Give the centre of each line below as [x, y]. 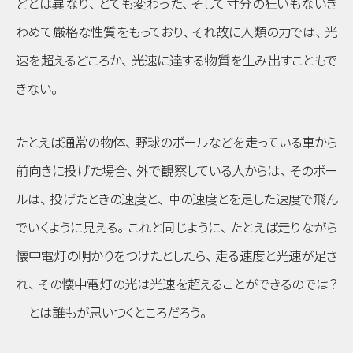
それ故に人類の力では [254, 32]
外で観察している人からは [208, 171]
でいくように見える [67, 228]
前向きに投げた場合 [71, 171]
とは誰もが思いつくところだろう [108, 313]
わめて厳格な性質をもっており [99, 32]
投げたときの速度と [104, 200]
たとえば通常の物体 [71, 143]
